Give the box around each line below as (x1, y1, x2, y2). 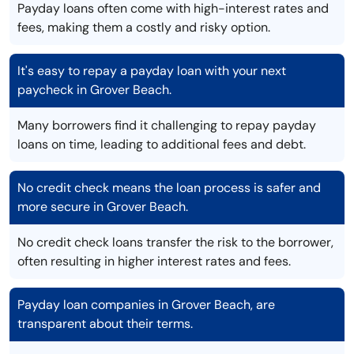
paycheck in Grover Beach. (17, 81, 171, 99)
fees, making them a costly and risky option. (17, 19, 270, 36)
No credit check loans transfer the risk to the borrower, (17, 234, 333, 251)
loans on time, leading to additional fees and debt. (17, 136, 306, 153)
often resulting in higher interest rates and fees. (17, 253, 291, 270)
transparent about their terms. (17, 315, 193, 333)
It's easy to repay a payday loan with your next (17, 62, 286, 80)
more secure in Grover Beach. (17, 198, 188, 216)
